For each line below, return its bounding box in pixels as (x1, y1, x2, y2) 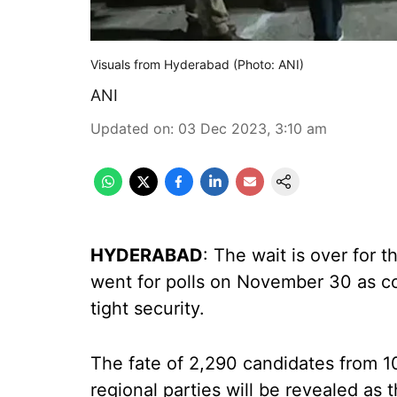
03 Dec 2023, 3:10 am (178, 120, 327, 137)
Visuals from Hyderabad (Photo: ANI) (90, 57, 304, 72)
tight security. (90, 298, 205, 319)
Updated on (90, 120, 170, 137)
